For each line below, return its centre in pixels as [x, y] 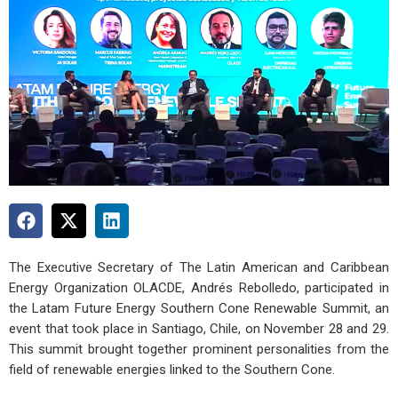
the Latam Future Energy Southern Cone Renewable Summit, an [199, 308]
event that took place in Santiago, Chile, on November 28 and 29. [199, 328]
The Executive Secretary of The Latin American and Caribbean [199, 267]
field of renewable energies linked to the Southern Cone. [172, 369]
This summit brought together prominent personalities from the [199, 349]
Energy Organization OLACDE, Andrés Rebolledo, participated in [199, 287]
